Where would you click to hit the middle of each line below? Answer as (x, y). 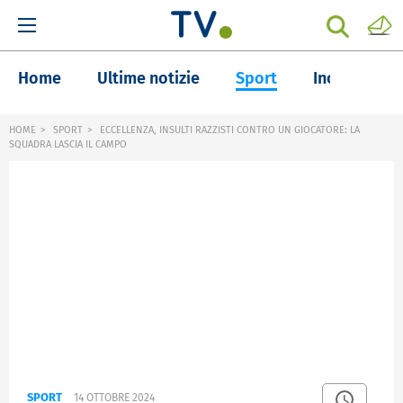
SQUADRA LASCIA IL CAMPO (68, 144)
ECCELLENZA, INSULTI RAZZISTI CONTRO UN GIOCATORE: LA (228, 130)
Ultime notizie (148, 78)
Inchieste (347, 78)
